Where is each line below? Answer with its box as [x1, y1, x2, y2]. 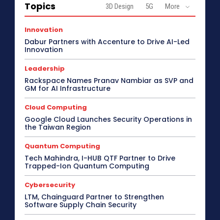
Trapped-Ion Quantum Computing [25, 161, 149, 171]
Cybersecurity [25, 180, 75, 190]
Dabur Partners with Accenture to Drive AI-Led [25, 37, 190, 47]
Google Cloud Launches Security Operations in [25, 114, 192, 125]
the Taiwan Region [25, 122, 91, 133]
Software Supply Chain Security [25, 200, 137, 210]
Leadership [25, 64, 65, 74]
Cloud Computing [25, 103, 87, 112]
